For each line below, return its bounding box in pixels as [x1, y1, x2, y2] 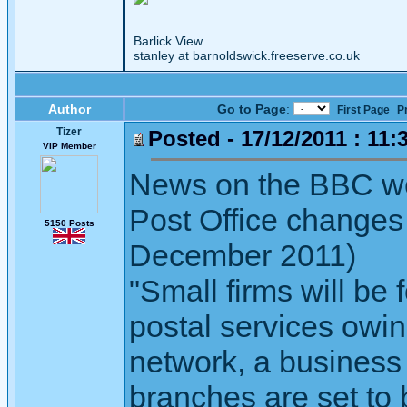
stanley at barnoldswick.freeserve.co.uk [134, 48, 360, 63]
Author [47, 102, 91, 116]
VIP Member [42, 141, 96, 151]
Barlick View [134, 34, 203, 48]
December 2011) [129, 238, 356, 273]
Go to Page [216, 102, 286, 116]
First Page [336, 104, 390, 116]
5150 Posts [44, 218, 94, 228]
